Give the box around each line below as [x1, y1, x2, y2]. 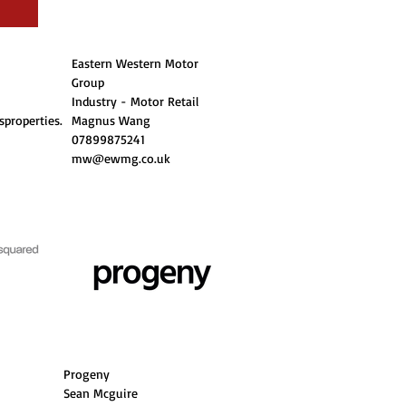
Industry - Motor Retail [72, 93, 198, 109]
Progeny [63, 366, 114, 382]
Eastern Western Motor [72, 55, 198, 71]
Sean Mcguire [63, 385, 138, 401]
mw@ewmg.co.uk [72, 150, 170, 166]
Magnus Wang [72, 112, 155, 128]
